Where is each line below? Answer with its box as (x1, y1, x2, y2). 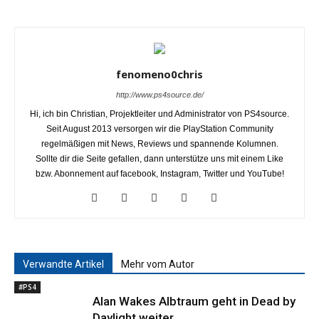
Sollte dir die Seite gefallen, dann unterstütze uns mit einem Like (36, 153, 283, 164)
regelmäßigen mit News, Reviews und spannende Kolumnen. (41, 138, 278, 149)
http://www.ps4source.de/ (115, 90, 204, 99)
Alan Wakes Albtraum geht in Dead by (93, 293, 296, 308)
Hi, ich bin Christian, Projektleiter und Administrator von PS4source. (30, 108, 289, 119)
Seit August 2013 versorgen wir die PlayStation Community (46, 123, 273, 134)
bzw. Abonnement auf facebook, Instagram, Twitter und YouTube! (35, 168, 284, 179)
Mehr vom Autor (121, 258, 194, 270)
